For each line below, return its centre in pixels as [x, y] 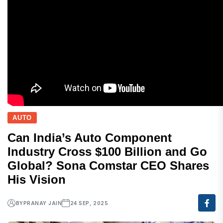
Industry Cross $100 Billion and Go [107, 152]
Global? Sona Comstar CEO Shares [108, 166]
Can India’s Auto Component [90, 138]
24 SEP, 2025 [89, 203]
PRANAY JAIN [43, 203]
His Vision [37, 180]
